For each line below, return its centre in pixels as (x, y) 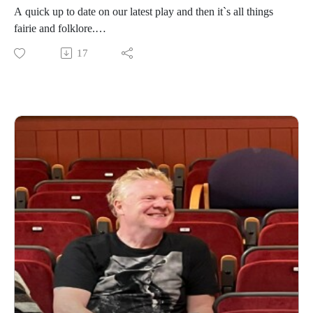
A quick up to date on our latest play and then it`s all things (144, 12)
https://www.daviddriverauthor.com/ (93, 62)
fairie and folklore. (54, 29)
